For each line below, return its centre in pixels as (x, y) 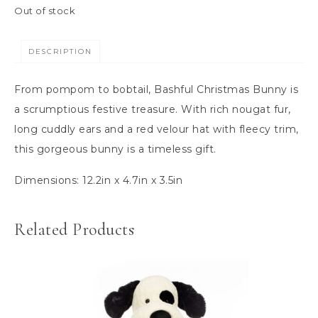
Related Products (74, 229)
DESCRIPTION (60, 51)
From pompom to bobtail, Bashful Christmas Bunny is (156, 89)
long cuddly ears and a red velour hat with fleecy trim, (157, 129)
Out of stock (45, 11)
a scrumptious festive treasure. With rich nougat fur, (153, 109)
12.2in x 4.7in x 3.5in (132, 180)
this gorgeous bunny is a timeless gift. (115, 149)
